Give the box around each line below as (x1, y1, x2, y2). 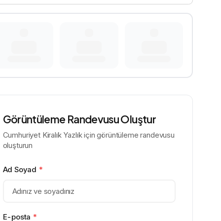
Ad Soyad (2, 165, 38, 174)
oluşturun (2, 141, 33, 150)
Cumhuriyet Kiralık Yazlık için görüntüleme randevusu (2, 131, 175, 140)
